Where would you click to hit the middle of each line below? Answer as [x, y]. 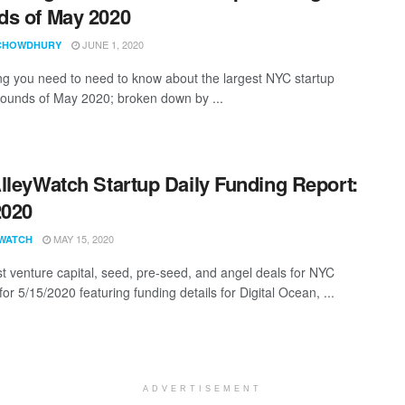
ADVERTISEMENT [202, 389]
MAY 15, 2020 [82, 239]
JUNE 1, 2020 [112, 44]
